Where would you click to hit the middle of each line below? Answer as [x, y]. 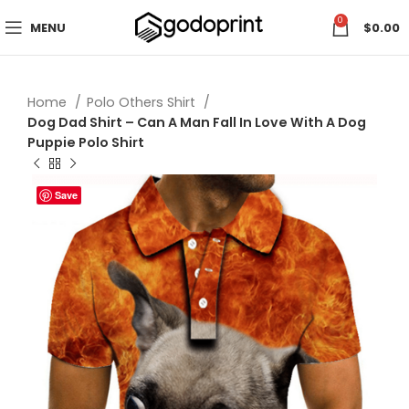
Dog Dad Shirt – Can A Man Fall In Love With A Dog [197, 122]
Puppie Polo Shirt [86, 142]
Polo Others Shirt [143, 102]
